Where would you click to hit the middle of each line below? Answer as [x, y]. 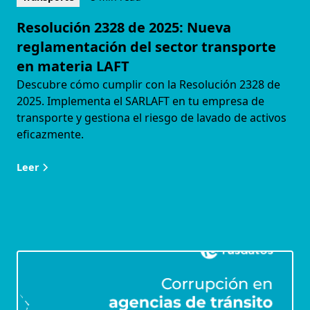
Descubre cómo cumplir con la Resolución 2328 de [148, 85]
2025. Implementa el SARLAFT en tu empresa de [140, 101]
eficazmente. [50, 135]
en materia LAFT [73, 66]
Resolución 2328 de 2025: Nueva [124, 28]
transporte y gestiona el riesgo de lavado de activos [152, 118]
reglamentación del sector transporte [146, 47]
